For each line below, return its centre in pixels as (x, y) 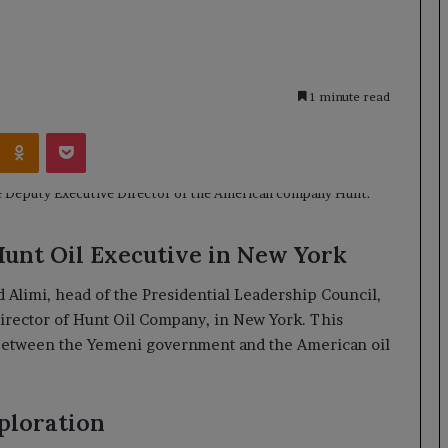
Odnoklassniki (82, 131)
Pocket (106, 131)
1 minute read (348, 96)
